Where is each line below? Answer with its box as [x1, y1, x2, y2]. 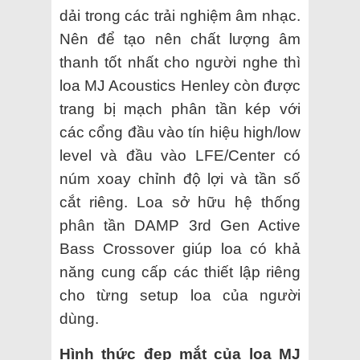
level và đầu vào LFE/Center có [59, 146, 301, 164]
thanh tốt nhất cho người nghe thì [59, 53, 301, 71]
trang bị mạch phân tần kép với [59, 100, 301, 117]
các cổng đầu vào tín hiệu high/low [59, 123, 301, 141]
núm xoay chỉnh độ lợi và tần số [59, 170, 301, 187]
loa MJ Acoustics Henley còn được [59, 76, 301, 94]
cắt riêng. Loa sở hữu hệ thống [59, 193, 301, 211]
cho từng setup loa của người [59, 286, 301, 304]
